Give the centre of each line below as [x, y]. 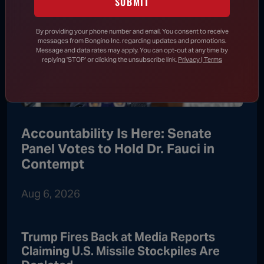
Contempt [53, 164]
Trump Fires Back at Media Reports [118, 237]
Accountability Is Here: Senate [116, 133]
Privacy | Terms [200, 59]
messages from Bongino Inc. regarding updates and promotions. [132, 40]
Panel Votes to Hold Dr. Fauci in [118, 148]
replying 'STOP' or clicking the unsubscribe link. [110, 59]
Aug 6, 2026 [51, 193]
